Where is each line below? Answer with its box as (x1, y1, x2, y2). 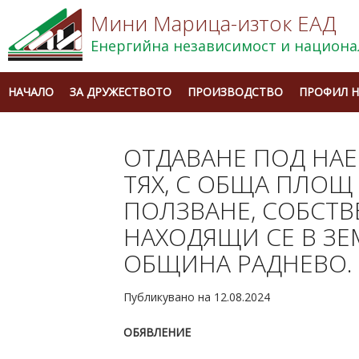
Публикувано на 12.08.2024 (123, 289, 271, 305)
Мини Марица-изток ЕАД (91, 9, 337, 38)
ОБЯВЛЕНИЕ (123, 325, 192, 341)
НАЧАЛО (8, 84, 54, 99)
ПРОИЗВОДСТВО (188, 84, 283, 99)
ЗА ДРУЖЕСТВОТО (70, 84, 171, 99)
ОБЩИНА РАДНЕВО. (123, 247, 353, 280)
